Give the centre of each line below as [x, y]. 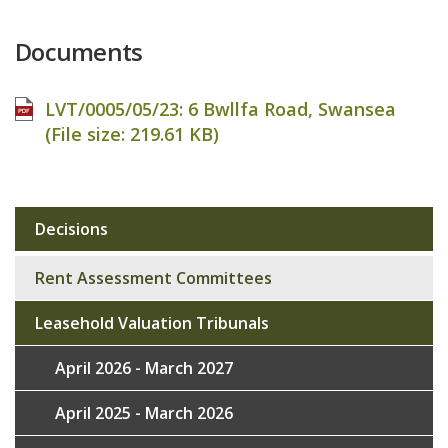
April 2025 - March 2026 [144, 413]
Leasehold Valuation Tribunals [152, 323]
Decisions [71, 229]
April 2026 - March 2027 [144, 368]
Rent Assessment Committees [153, 278]
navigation [74, 271]
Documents [79, 51]
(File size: [87, 134]
